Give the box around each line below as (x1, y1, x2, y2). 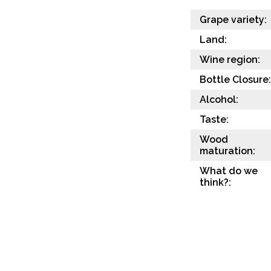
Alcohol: (200, 93, 238, 105)
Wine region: (200, 53, 260, 65)
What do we (200, 165, 258, 177)
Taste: (200, 113, 229, 125)
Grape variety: (200, 13, 267, 25)
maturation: (200, 145, 255, 157)
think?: (200, 176, 231, 188)
